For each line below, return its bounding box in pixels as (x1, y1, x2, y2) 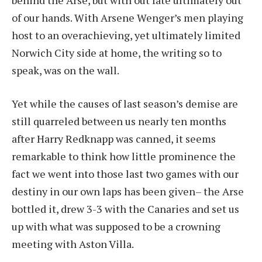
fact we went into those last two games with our (12, 167, 239, 181)
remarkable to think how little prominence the (12, 149, 236, 164)
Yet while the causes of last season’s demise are (12, 96, 238, 111)
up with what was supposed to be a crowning (12, 219, 220, 234)
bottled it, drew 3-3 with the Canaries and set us (12, 202, 239, 216)
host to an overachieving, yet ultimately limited (12, 27, 240, 42)
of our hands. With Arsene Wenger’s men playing (12, 10, 243, 25)
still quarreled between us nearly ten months (12, 114, 226, 129)
